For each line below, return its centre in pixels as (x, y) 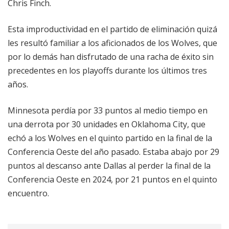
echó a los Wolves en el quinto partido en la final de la (110, 138)
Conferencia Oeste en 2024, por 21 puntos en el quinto (112, 180)
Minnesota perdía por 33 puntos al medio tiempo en (108, 111)
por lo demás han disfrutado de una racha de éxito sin (111, 57)
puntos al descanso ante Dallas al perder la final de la (109, 166)
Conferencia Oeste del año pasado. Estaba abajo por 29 (113, 152)
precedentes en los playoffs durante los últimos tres (107, 71)
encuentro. (28, 193)
